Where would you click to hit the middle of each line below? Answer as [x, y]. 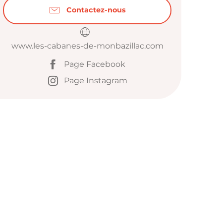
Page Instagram [96, 81]
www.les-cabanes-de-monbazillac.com [87, 46]
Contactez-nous [96, 10]
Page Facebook [95, 64]
